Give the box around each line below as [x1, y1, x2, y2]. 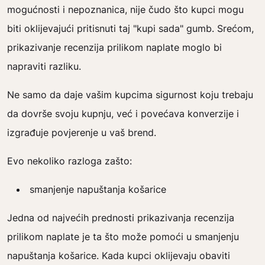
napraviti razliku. [7, 60, 81, 72]
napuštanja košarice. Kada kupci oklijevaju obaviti [7, 250, 230, 261]
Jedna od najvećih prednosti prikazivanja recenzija [7, 212, 234, 224]
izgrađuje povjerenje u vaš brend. [7, 127, 156, 138]
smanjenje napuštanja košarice [30, 183, 166, 195]
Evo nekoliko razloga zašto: [7, 155, 132, 167]
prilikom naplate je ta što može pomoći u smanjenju [7, 231, 239, 243]
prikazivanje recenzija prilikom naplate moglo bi [7, 41, 222, 53]
